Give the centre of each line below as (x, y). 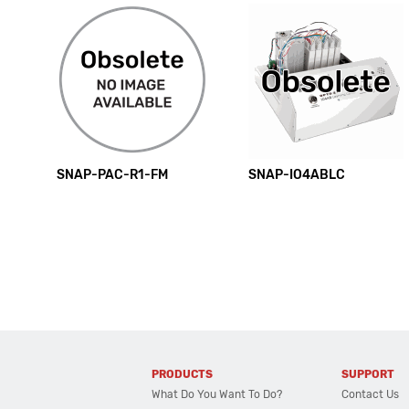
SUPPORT (368, 374)
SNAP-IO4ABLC (297, 175)
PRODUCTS (183, 374)
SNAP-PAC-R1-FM (112, 175)
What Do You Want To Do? (217, 394)
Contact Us (371, 394)
